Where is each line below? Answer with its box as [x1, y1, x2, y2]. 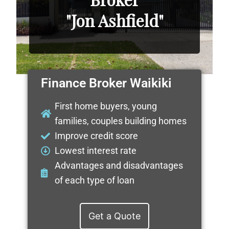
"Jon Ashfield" [65, 9, 164, 31]
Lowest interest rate [55, 145, 137, 156]
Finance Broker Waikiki [40, 76, 172, 91]
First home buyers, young [55, 101, 157, 112]
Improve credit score [55, 130, 139, 142]
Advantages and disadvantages [55, 160, 184, 171]
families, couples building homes [55, 116, 187, 127]
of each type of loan [55, 175, 135, 186]
